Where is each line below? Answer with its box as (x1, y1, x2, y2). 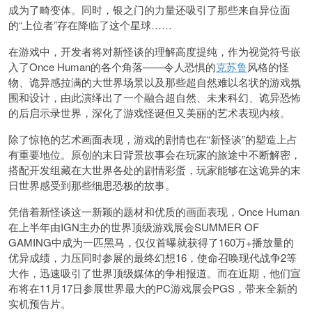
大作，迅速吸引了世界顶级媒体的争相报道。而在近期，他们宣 (8, 265, 301, 280)
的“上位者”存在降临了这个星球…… (8, 17, 172, 32)
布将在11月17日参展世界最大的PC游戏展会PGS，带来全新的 (8, 281, 297, 295)
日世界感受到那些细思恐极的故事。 (8, 178, 175, 192)
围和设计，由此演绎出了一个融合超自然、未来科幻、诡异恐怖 (8, 90, 301, 104)
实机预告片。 (8, 296, 71, 311)
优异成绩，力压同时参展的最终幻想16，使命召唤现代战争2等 (8, 250, 297, 265)
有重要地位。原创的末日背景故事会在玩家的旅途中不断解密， (8, 147, 301, 162)
